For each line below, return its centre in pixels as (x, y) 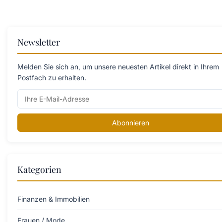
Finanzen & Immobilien (54, 199)
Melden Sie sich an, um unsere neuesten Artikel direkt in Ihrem (118, 66)
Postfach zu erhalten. (52, 77)
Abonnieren (130, 122)
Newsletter (39, 42)
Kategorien (39, 169)
